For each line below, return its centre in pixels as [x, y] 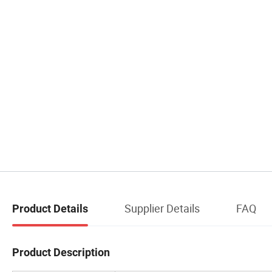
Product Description [61, 252]
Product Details [50, 208]
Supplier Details [162, 208]
